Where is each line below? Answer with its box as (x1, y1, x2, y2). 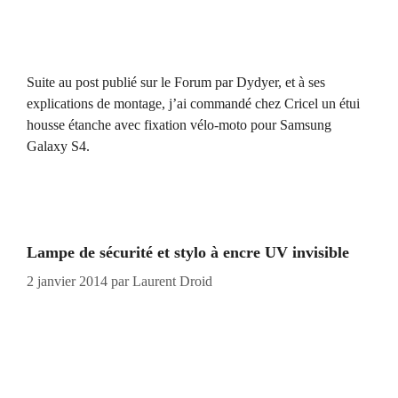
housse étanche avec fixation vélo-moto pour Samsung (27, 116, 331, 132)
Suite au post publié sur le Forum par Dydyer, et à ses (27, 74, 325, 90)
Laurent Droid (132, 273, 212, 289)
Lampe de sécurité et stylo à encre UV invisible (27, 243, 349, 261)
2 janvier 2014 (27, 273, 107, 289)
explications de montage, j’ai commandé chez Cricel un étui (27, 95, 360, 111)
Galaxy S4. (27, 138, 90, 154)
